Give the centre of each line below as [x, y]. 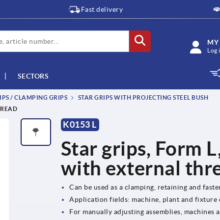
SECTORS [33, 76]
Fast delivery [102, 9]
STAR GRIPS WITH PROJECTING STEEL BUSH [142, 98]
